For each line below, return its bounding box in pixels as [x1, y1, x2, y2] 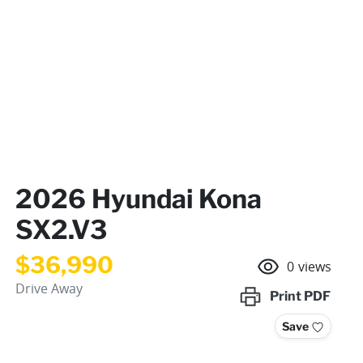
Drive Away [15, 279, 83, 297]
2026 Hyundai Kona [15, 182, 262, 215]
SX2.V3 [15, 213, 107, 246]
